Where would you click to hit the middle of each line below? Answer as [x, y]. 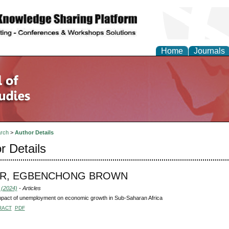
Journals [209, 51]
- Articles [29, 188]
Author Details [34, 133]
